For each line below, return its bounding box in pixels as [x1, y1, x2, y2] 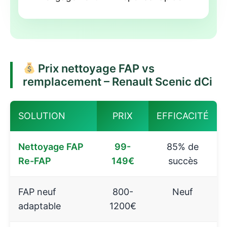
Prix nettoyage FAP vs [35, 61, 155, 75]
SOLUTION [18, 110, 65, 121]
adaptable [18, 200, 61, 211]
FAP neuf [18, 186, 56, 197]
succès [168, 155, 198, 166]
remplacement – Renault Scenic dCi [23, 74, 212, 88]
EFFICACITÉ [157, 110, 209, 121]
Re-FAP [18, 155, 51, 166]
